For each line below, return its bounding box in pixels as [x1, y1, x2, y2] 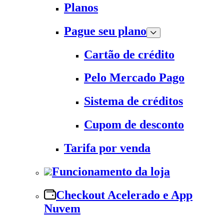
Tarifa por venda [64, 141, 150, 155]
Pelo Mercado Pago [84, 71, 184, 84]
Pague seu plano [64, 24, 146, 37]
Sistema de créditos [84, 94, 183, 108]
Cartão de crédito [84, 47, 174, 61]
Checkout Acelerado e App [56, 188, 192, 201]
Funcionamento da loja [52, 165, 170, 178]
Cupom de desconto [84, 118, 184, 131]
